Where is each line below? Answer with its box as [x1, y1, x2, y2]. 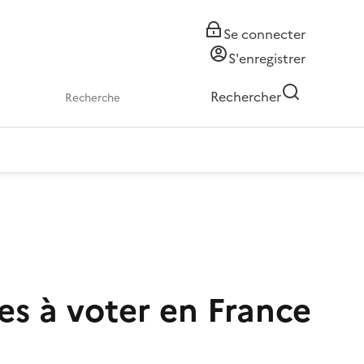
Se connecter [223, 24, 305, 44]
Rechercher [210, 87, 281, 106]
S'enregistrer [228, 49, 305, 68]
